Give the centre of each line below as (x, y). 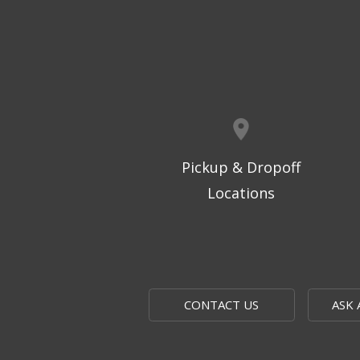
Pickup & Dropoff (241, 168)
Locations (241, 193)
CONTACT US (222, 305)
